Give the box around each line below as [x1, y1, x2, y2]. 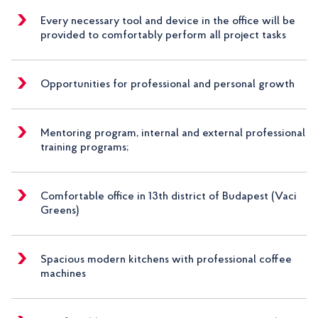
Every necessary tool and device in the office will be [40, 16, 295, 28]
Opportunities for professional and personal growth [40, 79, 295, 91]
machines [40, 268, 86, 280]
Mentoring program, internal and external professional [40, 128, 305, 140]
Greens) [40, 205, 79, 217]
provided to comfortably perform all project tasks [40, 30, 286, 42]
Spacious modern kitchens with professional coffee [40, 254, 292, 266]
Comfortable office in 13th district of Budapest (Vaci [40, 191, 297, 203]
